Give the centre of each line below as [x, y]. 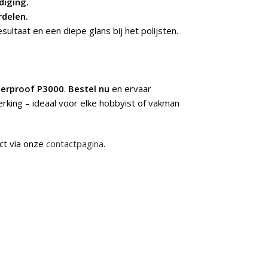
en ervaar [130, 89]
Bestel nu [89, 89]
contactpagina [75, 144]
